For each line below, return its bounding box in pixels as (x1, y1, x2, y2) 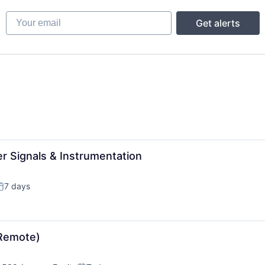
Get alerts (195, 17, 240, 29)
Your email (5, 11, 53, 22)
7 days (4, 181, 30, 191)
